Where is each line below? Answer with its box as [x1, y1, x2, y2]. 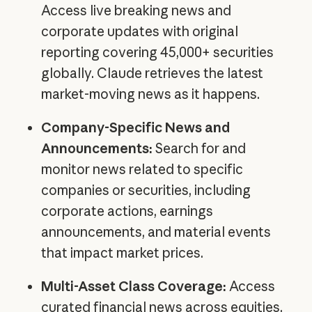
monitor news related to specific [40, 161, 243, 178]
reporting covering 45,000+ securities [40, 44, 274, 61]
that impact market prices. [40, 244, 203, 262]
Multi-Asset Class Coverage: [40, 278, 226, 295]
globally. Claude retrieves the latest [40, 65, 263, 82]
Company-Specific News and [40, 119, 230, 136]
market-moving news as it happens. [40, 86, 260, 103]
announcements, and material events [40, 224, 271, 241]
